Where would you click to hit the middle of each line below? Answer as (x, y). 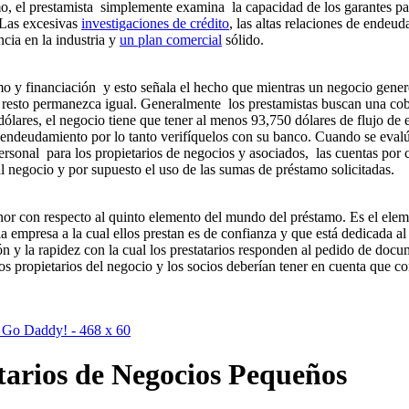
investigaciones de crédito (155, 23)
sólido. (243, 39)
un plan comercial (171, 39)
